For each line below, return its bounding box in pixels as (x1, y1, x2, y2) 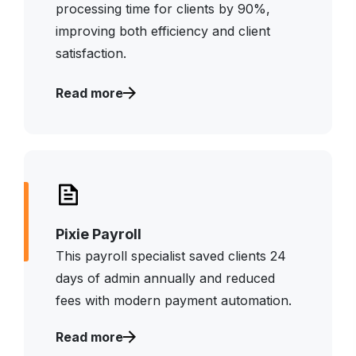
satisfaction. (56, 44, 126, 61)
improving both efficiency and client (56, 22, 270, 39)
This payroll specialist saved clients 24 (56, 247, 286, 264)
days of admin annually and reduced (56, 269, 275, 286)
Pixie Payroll (56, 225, 141, 242)
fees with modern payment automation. (56, 292, 292, 308)
